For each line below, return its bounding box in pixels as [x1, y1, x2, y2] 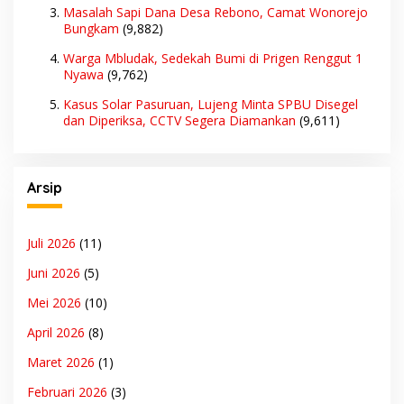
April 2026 [27, 323, 85, 341]
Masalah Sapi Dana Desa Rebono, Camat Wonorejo [63, 4, 368, 22]
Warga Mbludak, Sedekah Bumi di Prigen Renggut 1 [63, 50, 363, 68]
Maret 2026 [27, 353, 95, 371]
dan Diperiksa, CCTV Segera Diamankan [63, 112, 296, 130]
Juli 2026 [27, 234, 76, 252]
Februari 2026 [27, 382, 107, 400]
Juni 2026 [27, 263, 80, 281]
